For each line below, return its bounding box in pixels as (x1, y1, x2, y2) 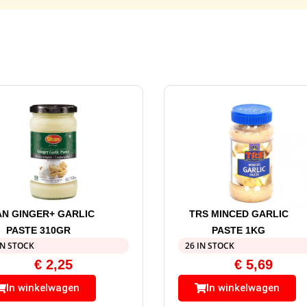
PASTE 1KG (212, 225, 266, 236)
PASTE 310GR (5, 225, 71, 236)
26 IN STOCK (185, 240, 234, 252)
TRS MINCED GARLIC (188, 208, 288, 220)
